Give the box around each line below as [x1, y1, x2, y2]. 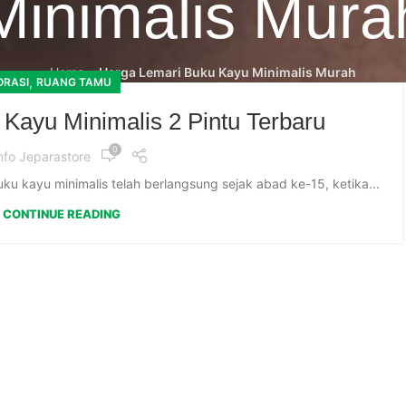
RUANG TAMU [36, 75, 111, 89]
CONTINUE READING [2, 207, 121, 221]
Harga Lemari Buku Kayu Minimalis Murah [99, 64, 356, 80]
